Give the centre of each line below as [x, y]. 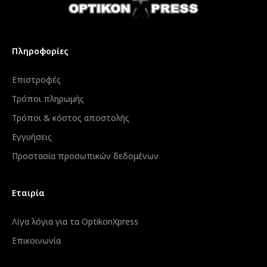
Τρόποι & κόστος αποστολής [71, 118]
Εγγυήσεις [32, 137]
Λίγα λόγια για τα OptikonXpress [75, 221]
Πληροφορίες [40, 51]
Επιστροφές [36, 80]
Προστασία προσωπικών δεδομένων [85, 156]
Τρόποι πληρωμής [48, 99]
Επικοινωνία [36, 240]
